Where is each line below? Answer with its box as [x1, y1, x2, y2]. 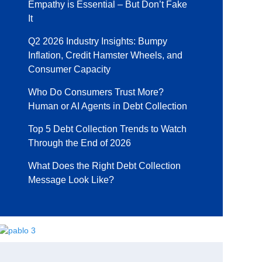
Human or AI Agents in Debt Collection [27, 101, 187, 112]
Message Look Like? [27, 175, 114, 185]
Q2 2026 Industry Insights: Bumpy [27, 36, 167, 47]
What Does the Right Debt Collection [27, 161, 181, 171]
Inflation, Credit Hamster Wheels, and [27, 50, 182, 61]
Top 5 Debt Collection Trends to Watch [27, 124, 187, 135]
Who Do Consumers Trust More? [27, 87, 164, 98]
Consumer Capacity [27, 64, 111, 75]
